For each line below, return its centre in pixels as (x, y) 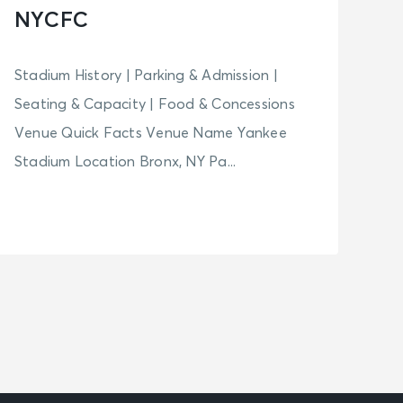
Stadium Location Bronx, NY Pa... (125, 162)
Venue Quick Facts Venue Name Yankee (150, 134)
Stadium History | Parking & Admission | (146, 76)
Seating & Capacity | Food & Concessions (154, 105)
